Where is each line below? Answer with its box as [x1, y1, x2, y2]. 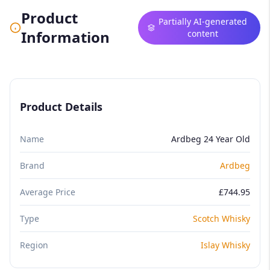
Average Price [20, 186, 75, 198]
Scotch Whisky [193, 212, 250, 224]
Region [20, 239, 48, 251]
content [187, 27, 219, 39]
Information [20, 27, 110, 47]
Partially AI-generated [159, 15, 248, 27]
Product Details [20, 99, 102, 114]
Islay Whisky [201, 239, 250, 251]
